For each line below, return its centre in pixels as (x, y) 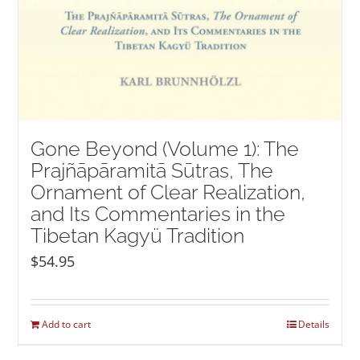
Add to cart (67, 324)
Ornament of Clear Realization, (168, 192)
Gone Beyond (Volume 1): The (165, 149)
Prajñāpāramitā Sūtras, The (152, 170)
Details (313, 324)
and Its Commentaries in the (158, 214)
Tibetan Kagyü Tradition (138, 235)
